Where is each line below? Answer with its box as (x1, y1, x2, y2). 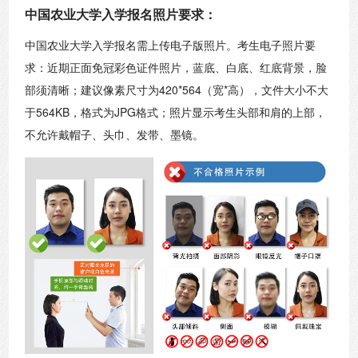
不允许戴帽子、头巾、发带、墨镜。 (25, 125, 205, 142)
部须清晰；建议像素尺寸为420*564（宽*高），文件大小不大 (25, 81, 329, 97)
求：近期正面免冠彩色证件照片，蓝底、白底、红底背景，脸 (25, 58, 328, 75)
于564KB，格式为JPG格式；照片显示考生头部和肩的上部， (25, 103, 327, 120)
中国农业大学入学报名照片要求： (25, 4, 217, 23)
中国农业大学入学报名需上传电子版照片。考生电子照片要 (25, 36, 316, 53)
